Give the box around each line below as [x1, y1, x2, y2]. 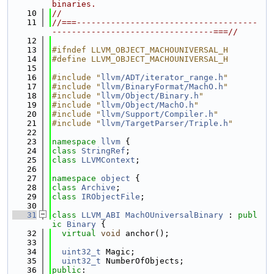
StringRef [81, 146, 125, 155]
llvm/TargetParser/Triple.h [101, 119, 228, 128]
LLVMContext [81, 155, 135, 165]
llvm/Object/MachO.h [101, 100, 194, 109]
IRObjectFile [81, 192, 140, 201]
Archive [81, 183, 116, 192]
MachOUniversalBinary [125, 210, 223, 220]
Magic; [101, 247, 135, 256]
